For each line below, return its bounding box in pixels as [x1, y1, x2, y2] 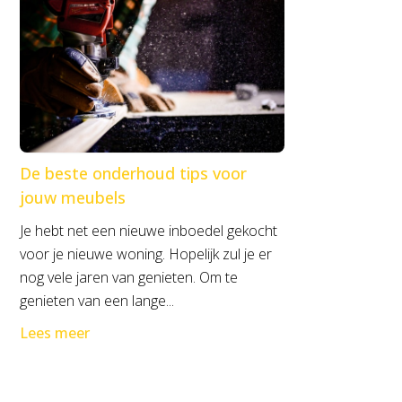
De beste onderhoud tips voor [20, 162, 247, 184]
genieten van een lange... [20, 291, 174, 310]
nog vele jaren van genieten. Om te [20, 267, 238, 287]
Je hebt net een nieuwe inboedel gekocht [20, 221, 277, 240]
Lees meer [20, 323, 90, 343]
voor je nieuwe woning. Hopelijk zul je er [20, 244, 272, 264]
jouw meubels [20, 187, 126, 208]
